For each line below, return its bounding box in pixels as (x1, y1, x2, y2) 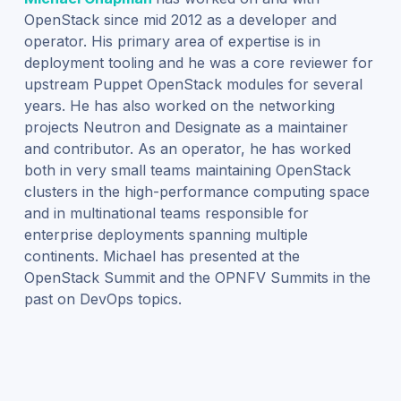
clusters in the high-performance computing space (23, 182, 370, 200)
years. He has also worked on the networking (23, 96, 335, 115)
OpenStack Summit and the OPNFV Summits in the (23, 268, 371, 286)
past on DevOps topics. (23, 289, 182, 308)
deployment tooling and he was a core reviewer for (23, 53, 373, 72)
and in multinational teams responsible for (23, 203, 309, 222)
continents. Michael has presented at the (23, 246, 300, 265)
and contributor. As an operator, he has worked (23, 139, 351, 158)
